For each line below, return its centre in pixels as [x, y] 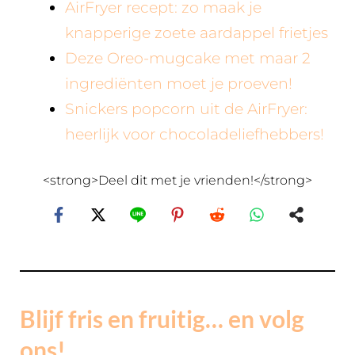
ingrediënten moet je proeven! [179, 83]
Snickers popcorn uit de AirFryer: [186, 109]
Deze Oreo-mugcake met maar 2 [188, 58]
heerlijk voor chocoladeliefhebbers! [195, 134]
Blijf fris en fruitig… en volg [162, 319]
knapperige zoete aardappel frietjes [197, 32]
